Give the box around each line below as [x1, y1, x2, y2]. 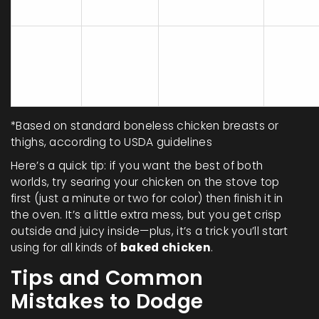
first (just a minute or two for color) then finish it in [11, 190, 283, 206]
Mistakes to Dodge [11, 287, 204, 315]
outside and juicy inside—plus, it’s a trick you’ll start [11, 223, 288, 239]
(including [93, 66, 147, 82]
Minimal [275, 58, 317, 73]
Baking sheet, [169, 50, 242, 66]
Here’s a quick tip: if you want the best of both [11, 157, 263, 173]
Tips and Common [11, 263, 204, 292]
